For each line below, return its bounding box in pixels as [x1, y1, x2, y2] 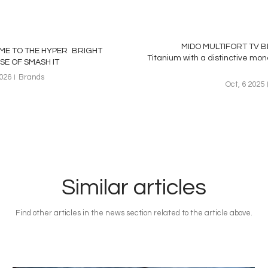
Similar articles [62, 176, 206, 199]
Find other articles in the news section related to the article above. [16, 209, 252, 217]
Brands [19, 72, 44, 81]
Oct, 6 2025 [226, 80, 264, 89]
